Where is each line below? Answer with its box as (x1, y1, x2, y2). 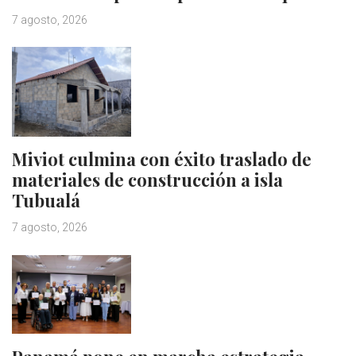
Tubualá (12, 188, 80, 213)
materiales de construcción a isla (12, 168, 283, 192)
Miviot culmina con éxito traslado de (12, 147, 311, 172)
